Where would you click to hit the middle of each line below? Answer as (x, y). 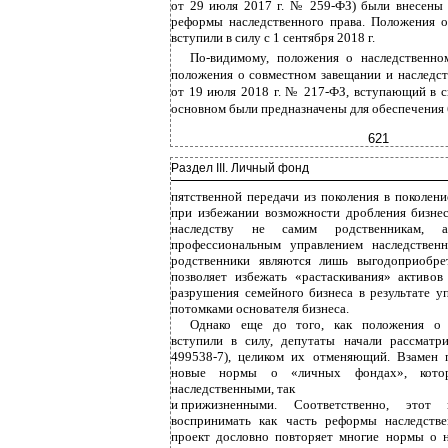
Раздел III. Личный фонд (240, 168)
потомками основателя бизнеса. (260, 308)
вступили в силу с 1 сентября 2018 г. (273, 37)
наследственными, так (233, 388)
